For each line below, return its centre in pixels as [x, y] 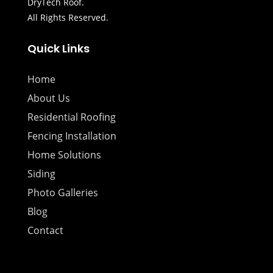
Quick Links [58, 49]
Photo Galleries [62, 193]
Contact [45, 231]
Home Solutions [64, 155]
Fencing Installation [72, 136]
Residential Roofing [71, 117]
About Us [48, 98]
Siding [41, 174]
